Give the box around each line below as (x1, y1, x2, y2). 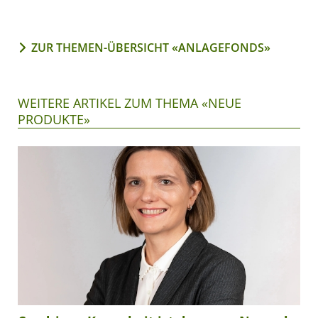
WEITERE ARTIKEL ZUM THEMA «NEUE (18, 94, 241, 112)
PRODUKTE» (18, 111, 90, 128)
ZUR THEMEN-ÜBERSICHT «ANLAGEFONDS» (31, 40, 270, 56)
